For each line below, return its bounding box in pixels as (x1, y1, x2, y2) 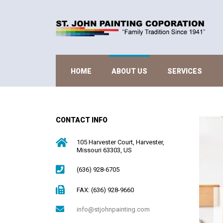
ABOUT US (111, 67, 147, 75)
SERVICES (167, 67, 202, 75)
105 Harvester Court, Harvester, (77, 138, 164, 146)
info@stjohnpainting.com (77, 205, 150, 213)
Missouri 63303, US (77, 146, 132, 154)
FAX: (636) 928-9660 (77, 186, 134, 194)
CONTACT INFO (56, 115, 108, 124)
